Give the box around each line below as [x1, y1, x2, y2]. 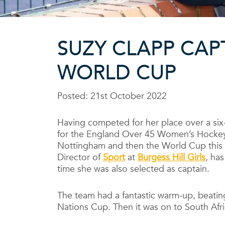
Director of [57, 151, 103, 164]
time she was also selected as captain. [57, 163, 209, 176]
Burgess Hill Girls [138, 151, 205, 164]
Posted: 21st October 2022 [57, 90, 167, 103]
